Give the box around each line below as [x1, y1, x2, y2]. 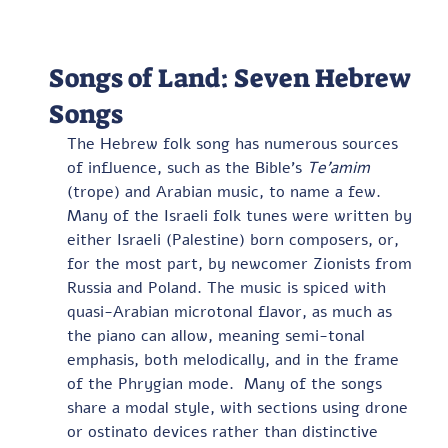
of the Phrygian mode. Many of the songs [66, 373, 387, 395]
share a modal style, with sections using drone [66, 397, 413, 419]
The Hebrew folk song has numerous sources [66, 133, 403, 155]
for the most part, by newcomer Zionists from [66, 253, 417, 275]
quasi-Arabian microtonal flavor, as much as [66, 301, 397, 323]
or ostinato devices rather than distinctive [66, 421, 383, 443]
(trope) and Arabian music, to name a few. [66, 181, 391, 203]
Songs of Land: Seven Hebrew [48, 61, 411, 95]
